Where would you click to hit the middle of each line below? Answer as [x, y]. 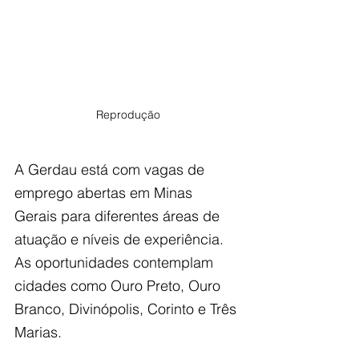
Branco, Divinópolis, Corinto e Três [127, 309]
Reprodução [128, 115]
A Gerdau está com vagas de [111, 170]
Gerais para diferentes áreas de [119, 216]
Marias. [38, 333]
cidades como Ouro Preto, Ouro [119, 286]
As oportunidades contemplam [116, 263]
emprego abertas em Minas [105, 193]
